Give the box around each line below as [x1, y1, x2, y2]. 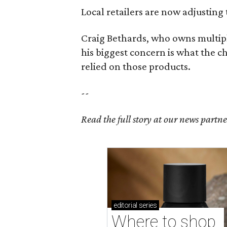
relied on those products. [81, 60, 191, 72]
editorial [113, 201, 138, 210]
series [137, 201, 157, 210]
